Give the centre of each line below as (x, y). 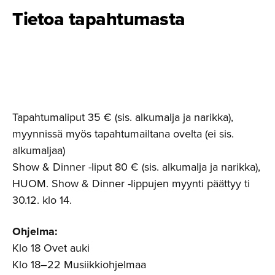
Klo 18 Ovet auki (51, 248)
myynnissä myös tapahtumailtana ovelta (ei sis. (123, 134)
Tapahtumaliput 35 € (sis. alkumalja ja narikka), (123, 117)
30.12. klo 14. (42, 200)
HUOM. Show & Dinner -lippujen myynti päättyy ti (131, 183)
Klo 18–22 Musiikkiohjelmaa (79, 264)
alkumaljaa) (39, 150)
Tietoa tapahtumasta (99, 19)
